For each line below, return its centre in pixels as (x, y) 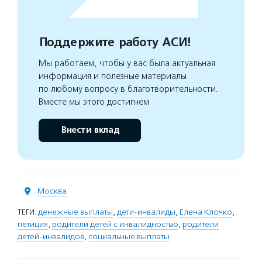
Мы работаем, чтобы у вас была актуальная (127, 63)
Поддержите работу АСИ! (114, 42)
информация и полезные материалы (113, 76)
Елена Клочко (206, 212)
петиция (33, 224)
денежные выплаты (75, 212)
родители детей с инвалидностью (115, 224)
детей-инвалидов (51, 237)
